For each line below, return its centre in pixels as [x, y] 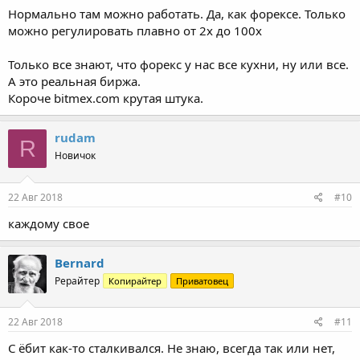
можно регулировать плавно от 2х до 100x [135, 31]
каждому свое [49, 223]
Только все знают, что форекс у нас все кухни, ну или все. [178, 65]
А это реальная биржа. [74, 82]
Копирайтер [135, 280]
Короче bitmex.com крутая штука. [106, 98]
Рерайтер [77, 280]
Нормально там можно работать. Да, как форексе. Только [177, 14]
